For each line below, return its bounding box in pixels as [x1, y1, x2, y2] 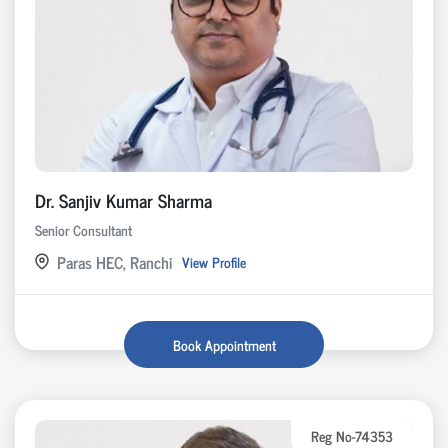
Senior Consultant [35, 217, 132, 241]
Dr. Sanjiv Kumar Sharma [35, 184, 212, 215]
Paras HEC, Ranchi [57, 248, 172, 275]
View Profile [182, 250, 246, 274]
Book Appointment [172, 332, 276, 356]
